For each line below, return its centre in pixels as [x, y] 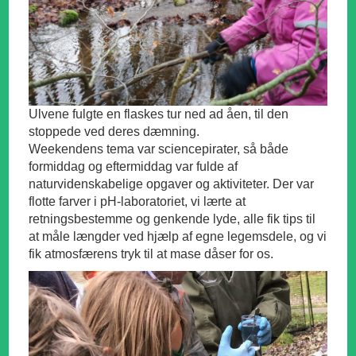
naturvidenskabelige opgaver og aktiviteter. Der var [172, 184]
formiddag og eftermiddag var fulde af [133, 167]
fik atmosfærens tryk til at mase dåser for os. [151, 254]
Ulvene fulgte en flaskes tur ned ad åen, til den [159, 114]
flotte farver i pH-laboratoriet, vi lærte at [137, 202]
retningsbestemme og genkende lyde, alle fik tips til [172, 219]
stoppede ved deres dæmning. [114, 132]
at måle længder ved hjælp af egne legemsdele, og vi [178, 237]
